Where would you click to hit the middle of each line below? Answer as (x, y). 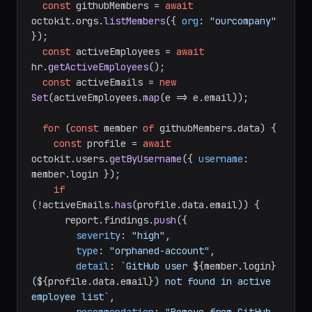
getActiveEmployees (98, 67)
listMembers (134, 21)
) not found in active (212, 281)
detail (93, 266)
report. (84, 220)
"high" (148, 235)
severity (98, 235)
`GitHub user (157, 266)
